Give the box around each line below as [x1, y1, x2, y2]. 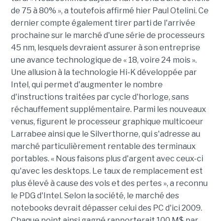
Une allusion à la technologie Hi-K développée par [10, 68, 197, 77]
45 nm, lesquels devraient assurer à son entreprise [10, 43, 200, 52]
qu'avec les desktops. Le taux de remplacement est [10, 166, 203, 176]
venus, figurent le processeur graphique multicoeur [10, 117, 203, 126]
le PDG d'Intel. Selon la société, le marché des [10, 191, 179, 200]
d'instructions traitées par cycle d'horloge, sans [10, 92, 189, 102]
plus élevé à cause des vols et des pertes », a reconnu [10, 179, 208, 188]
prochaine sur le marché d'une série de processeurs [10, 31, 205, 40]
